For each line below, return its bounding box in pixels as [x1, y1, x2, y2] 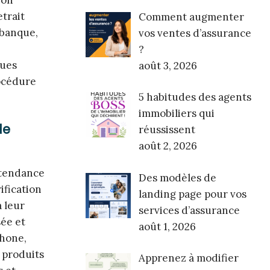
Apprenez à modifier [138, 251, 239, 265]
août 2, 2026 [138, 139, 197, 153]
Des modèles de [138, 171, 216, 184]
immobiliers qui [138, 107, 215, 121]
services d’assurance [138, 203, 240, 217]
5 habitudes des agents [138, 90, 251, 104]
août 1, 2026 [138, 219, 196, 233]
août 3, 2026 [138, 58, 197, 72]
